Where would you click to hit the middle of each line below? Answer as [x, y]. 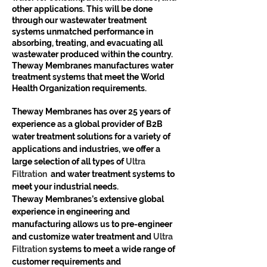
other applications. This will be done [83, 9]
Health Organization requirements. [79, 88]
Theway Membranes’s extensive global [89, 199]
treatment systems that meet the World [89, 77]
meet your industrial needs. [66, 186]
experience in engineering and [72, 211]
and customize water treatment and [83, 236]
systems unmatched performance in [83, 31]
